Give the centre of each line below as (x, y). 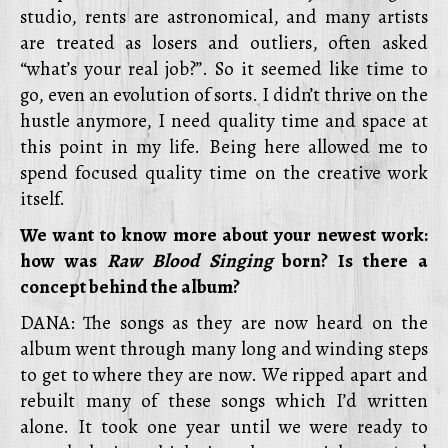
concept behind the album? (130, 287)
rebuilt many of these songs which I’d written (224, 401)
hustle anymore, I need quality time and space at (224, 121)
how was (63, 261)
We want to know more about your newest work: (224, 235)
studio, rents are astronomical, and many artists (224, 17)
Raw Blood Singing (189, 261)
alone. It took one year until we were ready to (224, 427)
